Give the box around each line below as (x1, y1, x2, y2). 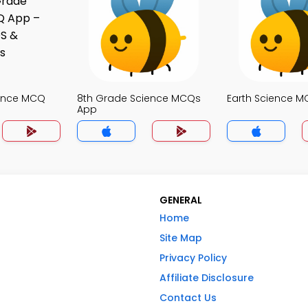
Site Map (159, 231, 202, 245)
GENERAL (159, 193, 202, 207)
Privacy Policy (159, 251, 227, 265)
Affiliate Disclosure (159, 271, 254, 285)
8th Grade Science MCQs (77, 91, 201, 105)
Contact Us (159, 291, 217, 305)
